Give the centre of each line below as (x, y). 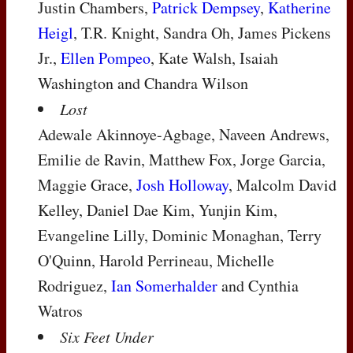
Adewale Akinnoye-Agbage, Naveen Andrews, (184, 134)
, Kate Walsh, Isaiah (214, 58)
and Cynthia (258, 285)
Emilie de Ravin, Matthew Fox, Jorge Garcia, (182, 159)
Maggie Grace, (87, 184)
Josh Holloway (182, 184)
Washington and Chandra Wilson (143, 83)
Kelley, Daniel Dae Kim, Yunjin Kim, (158, 210)
